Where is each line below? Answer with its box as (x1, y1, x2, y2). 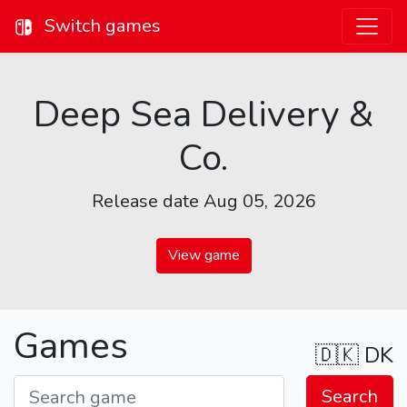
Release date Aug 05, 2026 (91, 189, 316, 214)
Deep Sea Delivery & (34, 90, 373, 140)
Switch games (40, 13, 161, 38)
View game (167, 245, 240, 266)
